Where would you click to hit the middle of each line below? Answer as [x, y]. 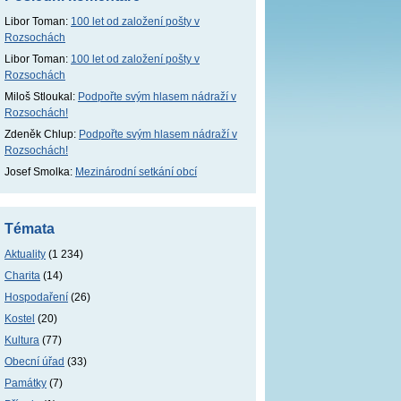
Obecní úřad [34, 362]
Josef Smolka [37, 172]
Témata [30, 229]
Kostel [20, 319]
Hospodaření [36, 297]
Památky [26, 383]
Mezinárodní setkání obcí [136, 172]
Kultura [22, 340]
